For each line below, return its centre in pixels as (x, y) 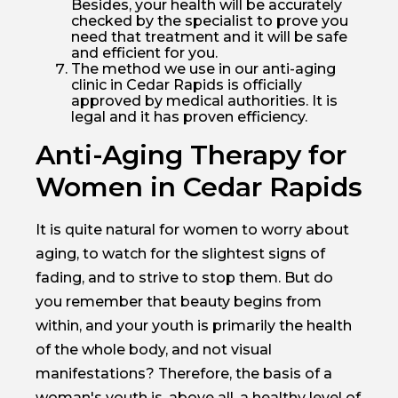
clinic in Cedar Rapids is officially (187, 84)
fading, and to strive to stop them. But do (184, 277)
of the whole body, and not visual (154, 349)
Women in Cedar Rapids (199, 187)
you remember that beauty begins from (179, 301)
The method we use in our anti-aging (203, 68)
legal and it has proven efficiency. (189, 116)
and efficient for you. (144, 52)
